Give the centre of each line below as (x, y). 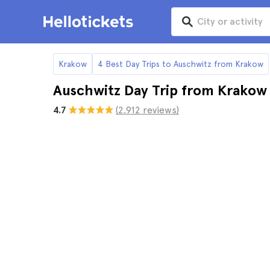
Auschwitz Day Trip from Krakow (160, 90)
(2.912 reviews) (147, 110)
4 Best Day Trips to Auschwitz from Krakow (181, 64)
